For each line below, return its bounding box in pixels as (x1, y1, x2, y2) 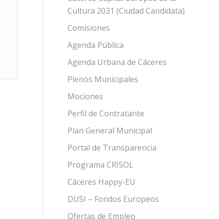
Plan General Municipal (67, 125, 152, 136)
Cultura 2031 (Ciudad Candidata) (67, 5, 185, 16)
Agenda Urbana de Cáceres (67, 57, 167, 67)
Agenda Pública (67, 40, 124, 50)
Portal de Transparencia (67, 142, 156, 153)
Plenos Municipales (67, 74, 138, 85)
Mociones (67, 91, 103, 102)
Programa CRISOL (67, 159, 133, 170)
